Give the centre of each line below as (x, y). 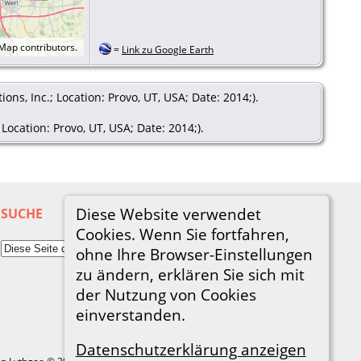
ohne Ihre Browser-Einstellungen (194, 254)
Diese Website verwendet (168, 214)
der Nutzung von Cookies (166, 294)
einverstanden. (130, 314)
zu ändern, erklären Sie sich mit (190, 274)
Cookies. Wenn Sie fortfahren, (182, 234)
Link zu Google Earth (168, 49)
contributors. (48, 47)
